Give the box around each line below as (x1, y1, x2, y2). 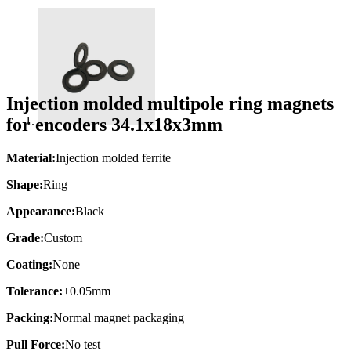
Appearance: (6, 204, 75, 218)
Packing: (6, 310, 53, 324)
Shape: (6, 177, 43, 191)
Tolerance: (6, 284, 63, 298)
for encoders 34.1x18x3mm (6, 114, 223, 135)
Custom (44, 230, 82, 244)
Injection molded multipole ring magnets (6, 92, 334, 114)
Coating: (6, 257, 52, 271)
